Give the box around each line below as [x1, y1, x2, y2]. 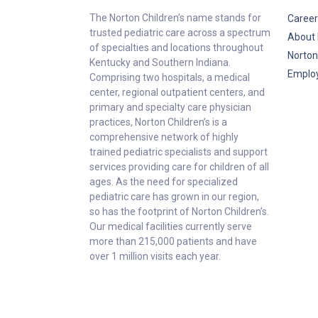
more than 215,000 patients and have [89, 236, 257, 247]
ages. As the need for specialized [89, 176, 238, 187]
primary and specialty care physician [89, 102, 251, 113]
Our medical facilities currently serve [89, 221, 252, 232]
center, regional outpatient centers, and [89, 87, 265, 98]
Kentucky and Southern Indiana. [89, 57, 231, 68]
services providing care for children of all [89, 161, 269, 172]
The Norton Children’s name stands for [89, 12, 261, 23]
